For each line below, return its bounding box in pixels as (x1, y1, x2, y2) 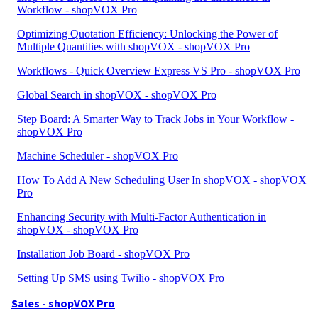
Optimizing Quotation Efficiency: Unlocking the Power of (17, 28, 278, 40)
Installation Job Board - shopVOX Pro (17, 248, 190, 260)
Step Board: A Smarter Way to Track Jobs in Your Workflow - (17, 113, 294, 125)
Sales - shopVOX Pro (11, 296, 115, 310)
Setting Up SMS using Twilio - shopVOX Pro (17, 272, 224, 284)
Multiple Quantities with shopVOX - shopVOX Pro (17, 40, 250, 53)
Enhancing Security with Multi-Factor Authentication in (17, 211, 266, 223)
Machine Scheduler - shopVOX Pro (17, 150, 178, 162)
